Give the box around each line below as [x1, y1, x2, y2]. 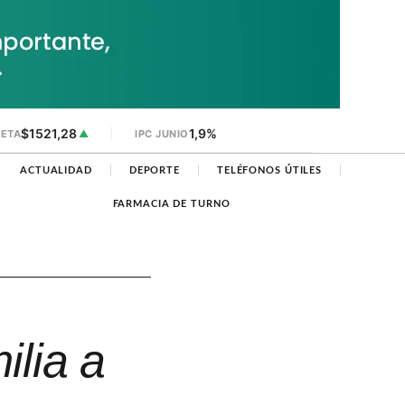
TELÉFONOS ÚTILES [216, 165, 323, 175]
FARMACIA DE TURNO [112, 199, 231, 209]
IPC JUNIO [135, 127, 189, 140]
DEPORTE [128, 165, 180, 175]
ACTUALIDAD [19, 165, 92, 175]
